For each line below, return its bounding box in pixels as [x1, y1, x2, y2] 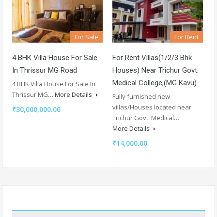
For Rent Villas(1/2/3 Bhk [112, 53, 192, 62]
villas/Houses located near [112, 102, 191, 111]
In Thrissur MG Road [12, 65, 77, 75]
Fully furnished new [112, 92, 170, 101]
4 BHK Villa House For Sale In [12, 79, 95, 88]
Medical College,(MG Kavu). [112, 78, 198, 87]
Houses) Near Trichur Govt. [112, 65, 199, 75]
